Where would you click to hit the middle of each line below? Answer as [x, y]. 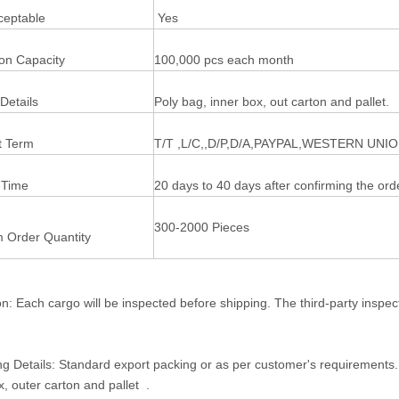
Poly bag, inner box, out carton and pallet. [273, 102]
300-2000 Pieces [202, 227]
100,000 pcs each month [224, 60]
